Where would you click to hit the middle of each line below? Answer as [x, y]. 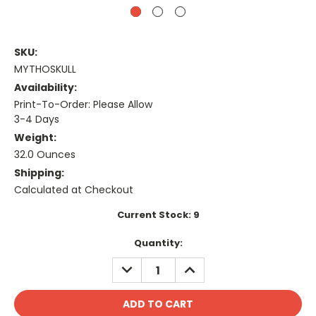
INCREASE [203, 265]
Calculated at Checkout [74, 190]
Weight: [35, 138]
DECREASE [142, 265]
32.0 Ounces [45, 155]
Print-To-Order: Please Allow [83, 105]
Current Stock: [155, 215]
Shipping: [39, 173]
